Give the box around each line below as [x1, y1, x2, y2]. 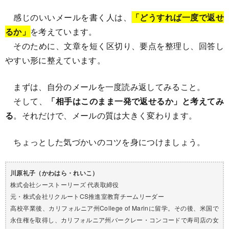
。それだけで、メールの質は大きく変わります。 [13, 109, 197, 121]
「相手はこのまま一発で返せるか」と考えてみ [47, 95, 224, 107]
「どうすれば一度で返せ [131, 11, 224, 23]
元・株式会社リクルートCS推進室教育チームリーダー [10, 191, 164, 200]
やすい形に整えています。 [5, 54, 105, 66]
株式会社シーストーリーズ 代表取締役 [10, 179, 119, 189]
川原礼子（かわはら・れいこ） [10, 168, 99, 177]
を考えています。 [30, 25, 97, 37]
